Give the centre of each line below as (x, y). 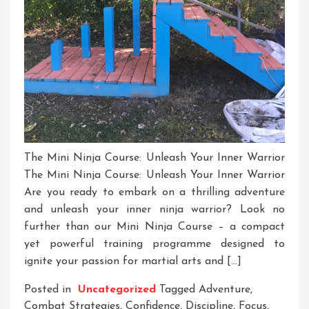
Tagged (179, 290)
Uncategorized (117, 290)
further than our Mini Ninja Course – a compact (154, 227)
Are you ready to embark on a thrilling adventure (154, 193)
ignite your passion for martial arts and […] (133, 262)
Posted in (49, 290)
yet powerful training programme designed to (154, 245)
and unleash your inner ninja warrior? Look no (154, 210)
